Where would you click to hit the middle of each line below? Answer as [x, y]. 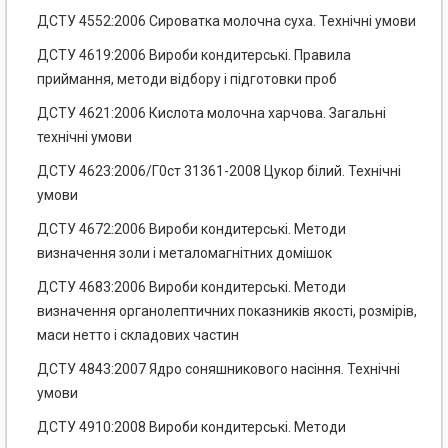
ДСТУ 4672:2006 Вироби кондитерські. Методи [191, 229]
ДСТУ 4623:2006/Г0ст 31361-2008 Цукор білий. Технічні [219, 171]
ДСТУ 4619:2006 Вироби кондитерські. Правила [194, 55]
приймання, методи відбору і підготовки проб [187, 79]
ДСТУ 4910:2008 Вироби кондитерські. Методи [191, 427]
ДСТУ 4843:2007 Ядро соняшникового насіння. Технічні [218, 369]
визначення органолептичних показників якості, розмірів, [227, 311]
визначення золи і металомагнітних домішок [184, 253]
